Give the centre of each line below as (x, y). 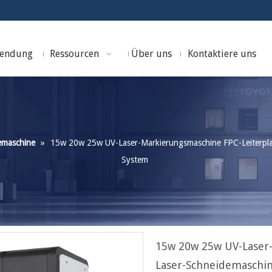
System (134, 159)
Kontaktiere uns (222, 54)
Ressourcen (74, 54)
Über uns (151, 54)
